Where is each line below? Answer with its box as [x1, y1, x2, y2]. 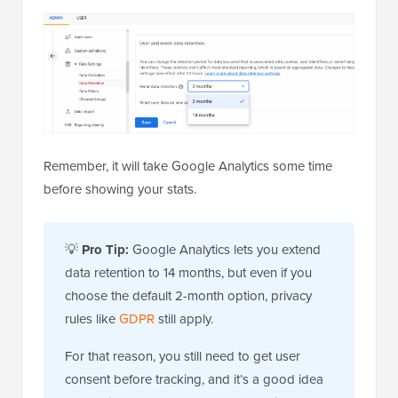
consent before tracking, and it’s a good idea [65, 370, 323, 390]
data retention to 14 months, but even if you [65, 263, 312, 283]
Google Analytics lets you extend [129, 240, 321, 260]
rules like [65, 309, 119, 330]
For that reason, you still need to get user [65, 346, 300, 367]
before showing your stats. [44, 179, 196, 200]
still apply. [155, 309, 213, 330]
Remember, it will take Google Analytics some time [44, 156, 332, 177]
